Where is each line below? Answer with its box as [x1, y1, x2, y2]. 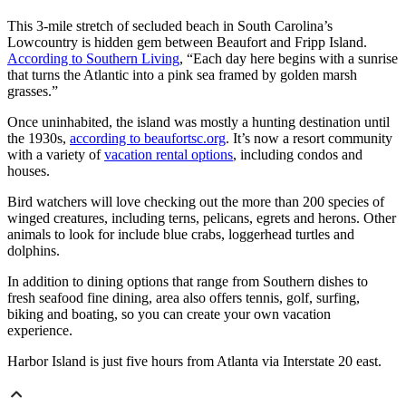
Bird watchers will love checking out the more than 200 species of [7, 194, 384, 210]
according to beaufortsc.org [70, 130, 226, 147]
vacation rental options [104, 147, 233, 163]
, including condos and [233, 147, 362, 163]
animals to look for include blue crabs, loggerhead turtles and [7, 227, 354, 243]
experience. [7, 323, 72, 339]
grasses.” [7, 83, 58, 100]
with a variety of [7, 147, 104, 163]
